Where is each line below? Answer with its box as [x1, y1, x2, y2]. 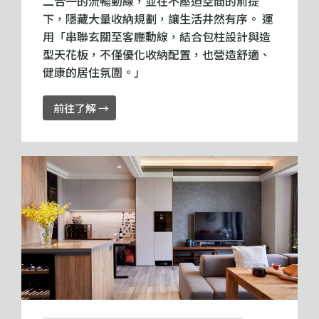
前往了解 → [53, 100, 109, 115]
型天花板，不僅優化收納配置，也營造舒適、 [43, 45, 271, 63]
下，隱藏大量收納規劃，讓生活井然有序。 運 [43, 9, 273, 27]
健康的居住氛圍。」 [43, 63, 145, 80]
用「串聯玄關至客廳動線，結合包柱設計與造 [43, 27, 271, 45]
